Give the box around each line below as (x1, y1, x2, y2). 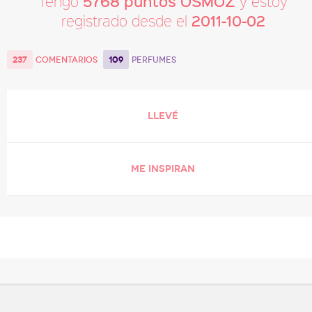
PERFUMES (132, 55, 176, 65)
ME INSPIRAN (131, 163, 195, 175)
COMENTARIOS (36, 55, 97, 65)
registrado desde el (61, 11, 192, 31)
